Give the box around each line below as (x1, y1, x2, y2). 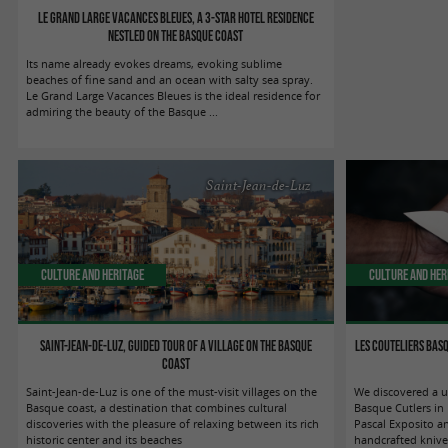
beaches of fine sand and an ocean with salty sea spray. (26, 72, 314, 87)
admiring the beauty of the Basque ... (26, 104, 219, 119)
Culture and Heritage (40, 265, 144, 283)
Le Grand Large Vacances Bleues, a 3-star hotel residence (37, 9, 314, 26)
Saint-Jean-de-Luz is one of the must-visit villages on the (26, 384, 318, 399)
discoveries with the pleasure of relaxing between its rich (26, 416, 320, 431)
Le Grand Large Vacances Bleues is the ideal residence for (26, 88, 321, 103)
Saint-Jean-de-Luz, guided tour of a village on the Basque (39, 337, 312, 354)
